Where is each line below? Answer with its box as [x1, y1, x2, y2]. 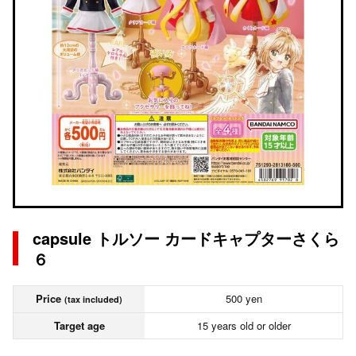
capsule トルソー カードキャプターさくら [33, 226, 339, 250]
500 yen [225, 291, 262, 306]
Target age [53, 318, 105, 333]
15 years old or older [196, 318, 291, 333]
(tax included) [64, 293, 122, 305]
